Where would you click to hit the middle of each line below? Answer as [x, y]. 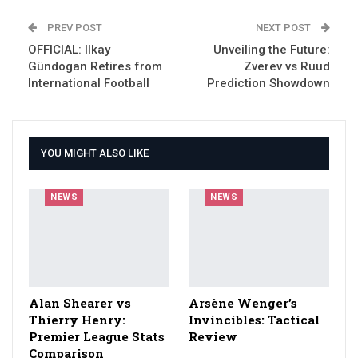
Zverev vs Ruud [287, 67]
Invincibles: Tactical [254, 320]
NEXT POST [284, 28]
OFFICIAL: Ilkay [69, 50]
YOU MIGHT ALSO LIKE [95, 153]
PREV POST [74, 28]
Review [213, 337]
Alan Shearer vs [80, 303]
